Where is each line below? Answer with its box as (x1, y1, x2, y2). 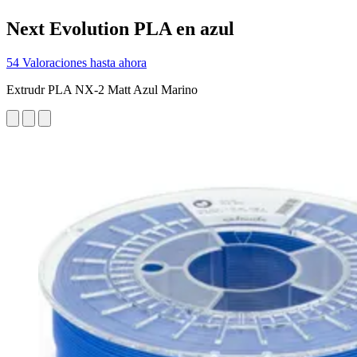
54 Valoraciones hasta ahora (6, 55, 147, 69)
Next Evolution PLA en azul (6, 18, 234, 39)
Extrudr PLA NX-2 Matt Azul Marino (6, 82, 198, 96)
